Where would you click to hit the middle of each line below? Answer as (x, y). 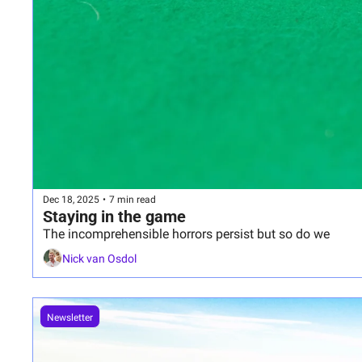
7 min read (133, 199)
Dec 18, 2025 (71, 199)
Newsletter (70, 318)
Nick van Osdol (99, 258)
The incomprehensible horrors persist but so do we (186, 234)
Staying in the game (114, 217)
